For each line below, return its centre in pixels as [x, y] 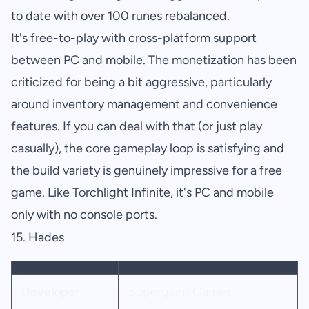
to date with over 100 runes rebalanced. [120, 16]
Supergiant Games [179, 292]
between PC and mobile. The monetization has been [154, 60]
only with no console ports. [84, 215]
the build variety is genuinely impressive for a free [147, 171]
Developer [50, 292]
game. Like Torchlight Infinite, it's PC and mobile [142, 193]
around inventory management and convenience [144, 104]
